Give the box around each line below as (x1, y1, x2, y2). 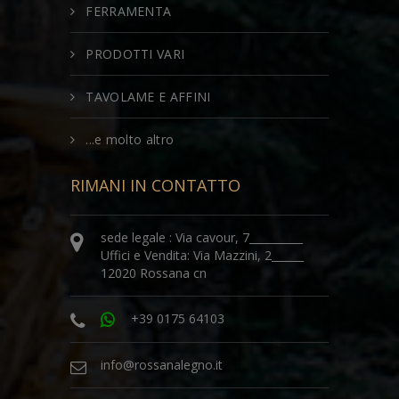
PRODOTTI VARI (85, 45, 185, 63)
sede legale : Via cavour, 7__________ (101, 229, 303, 247)
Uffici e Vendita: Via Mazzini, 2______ (101, 247, 304, 265)
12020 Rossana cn (101, 265, 207, 282)
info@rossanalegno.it (101, 356, 223, 374)
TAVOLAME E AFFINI (85, 88, 211, 106)
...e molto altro (85, 131, 175, 149)
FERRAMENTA (85, 3, 172, 20)
